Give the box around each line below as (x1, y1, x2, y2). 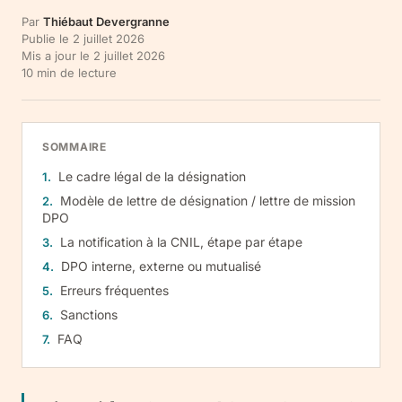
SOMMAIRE (42, 140, 107, 153)
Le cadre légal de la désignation (58, 169, 246, 184)
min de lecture (33, 66, 117, 80)
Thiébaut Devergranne (43, 14, 170, 29)
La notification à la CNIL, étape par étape (60, 234, 302, 249)
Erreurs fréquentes (60, 283, 169, 298)
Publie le (22, 31, 73, 46)
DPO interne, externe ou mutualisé (61, 258, 261, 274)
